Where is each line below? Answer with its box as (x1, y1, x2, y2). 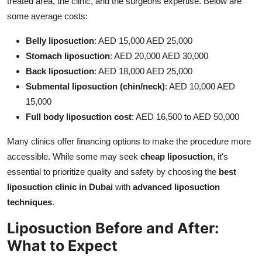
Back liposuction (26, 65, 94, 76)
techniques (7, 196, 52, 207)
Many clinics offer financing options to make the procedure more (7, 136, 251, 146)
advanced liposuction (133, 181, 220, 192)
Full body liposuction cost (26, 111, 132, 122)
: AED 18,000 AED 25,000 (94, 65, 192, 76)
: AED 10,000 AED (165, 81, 235, 91)
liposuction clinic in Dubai (7, 181, 113, 192)
